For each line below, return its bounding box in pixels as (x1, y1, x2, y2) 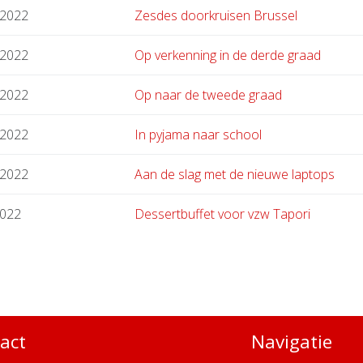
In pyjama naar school (135, 126, 262, 144)
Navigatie (251, 329, 333, 355)
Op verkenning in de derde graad (135, 46, 321, 65)
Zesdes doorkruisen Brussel (135, 6, 297, 25)
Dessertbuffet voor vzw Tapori (135, 205, 310, 224)
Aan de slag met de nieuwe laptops (135, 165, 335, 184)
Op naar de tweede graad (135, 86, 282, 105)
